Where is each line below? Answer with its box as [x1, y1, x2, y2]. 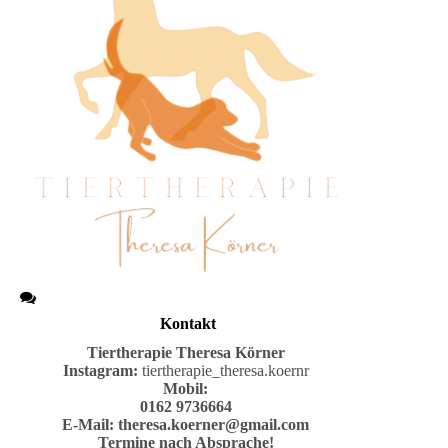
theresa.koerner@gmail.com [118, 416, 309, 434]
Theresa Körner [175, 344, 285, 362]
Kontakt [155, 315, 216, 333]
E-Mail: [62, 416, 118, 434]
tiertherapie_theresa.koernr [141, 362, 309, 380]
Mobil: [163, 380, 208, 398]
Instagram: [62, 362, 142, 380]
